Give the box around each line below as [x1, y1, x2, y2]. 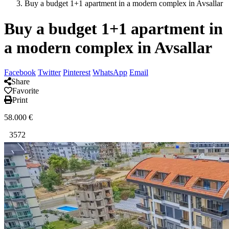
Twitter [38, 68, 61, 77]
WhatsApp [93, 68, 127, 77]
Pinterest [63, 68, 90, 77]
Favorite [12, 86, 39, 96]
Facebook [4, 68, 36, 77]
